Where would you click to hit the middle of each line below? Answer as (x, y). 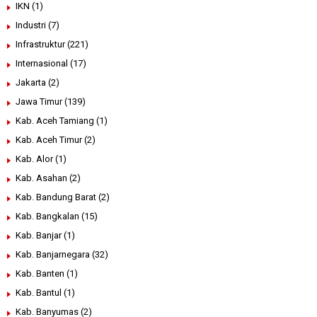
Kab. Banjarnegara (53, 254)
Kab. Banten (40, 273)
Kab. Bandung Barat (56, 197)
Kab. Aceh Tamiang (55, 120)
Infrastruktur (40, 44)
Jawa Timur (39, 101)
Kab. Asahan (41, 178)
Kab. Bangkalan (47, 216)
